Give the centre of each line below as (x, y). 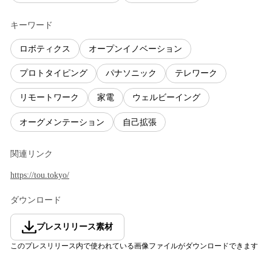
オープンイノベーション (135, 49)
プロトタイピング (53, 73)
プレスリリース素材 (75, 227)
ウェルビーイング (166, 98)
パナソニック (131, 73)
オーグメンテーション (62, 122)
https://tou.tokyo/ (40, 175)
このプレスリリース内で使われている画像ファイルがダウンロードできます (134, 246)
